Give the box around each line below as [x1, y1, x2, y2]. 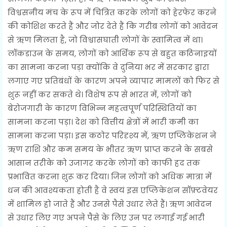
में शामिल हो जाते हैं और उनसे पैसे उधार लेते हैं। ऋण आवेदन [8, 198, 212, 209]
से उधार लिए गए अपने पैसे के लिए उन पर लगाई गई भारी [8, 212, 205, 223]
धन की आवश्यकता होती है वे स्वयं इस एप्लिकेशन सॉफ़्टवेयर [8, 184, 218, 196]
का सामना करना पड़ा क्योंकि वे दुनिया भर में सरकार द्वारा [8, 61, 209, 72]
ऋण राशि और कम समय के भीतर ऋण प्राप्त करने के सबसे [8, 143, 213, 155]
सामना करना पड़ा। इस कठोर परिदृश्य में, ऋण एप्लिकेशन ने [8, 130, 216, 141]
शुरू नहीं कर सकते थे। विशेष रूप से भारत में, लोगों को [8, 89, 192, 100]
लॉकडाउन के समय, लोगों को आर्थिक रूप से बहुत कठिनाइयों [8, 48, 217, 59]
